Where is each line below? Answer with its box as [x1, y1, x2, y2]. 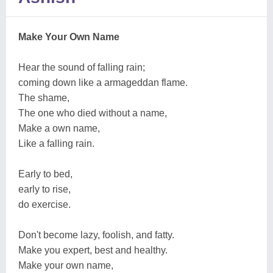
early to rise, [18, 184, 71, 194]
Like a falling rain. [18, 138, 94, 149]
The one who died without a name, [18, 108, 167, 118]
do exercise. [18, 199, 71, 210]
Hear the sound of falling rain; [18, 62, 145, 73]
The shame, [18, 93, 69, 103]
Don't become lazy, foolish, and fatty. [18, 230, 174, 240]
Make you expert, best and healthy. [18, 245, 168, 255]
